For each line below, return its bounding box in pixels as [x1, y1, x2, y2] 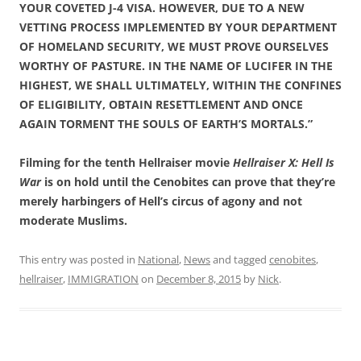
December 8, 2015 [156, 271, 241, 286]
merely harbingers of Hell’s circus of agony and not [19, 193, 302, 209]
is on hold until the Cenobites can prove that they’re [41, 173, 335, 189]
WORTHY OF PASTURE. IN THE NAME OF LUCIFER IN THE [19, 57, 333, 73]
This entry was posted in [19, 251, 138, 267]
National [138, 251, 179, 267]
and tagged [210, 251, 269, 267]
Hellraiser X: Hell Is [233, 154, 334, 170]
